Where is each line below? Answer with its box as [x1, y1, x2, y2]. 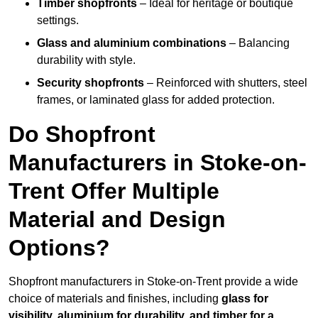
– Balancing [226, 37, 290, 50]
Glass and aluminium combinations [37, 37, 226, 50]
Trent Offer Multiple [9, 178, 219, 204]
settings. [37, 14, 79, 27]
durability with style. [37, 54, 136, 67]
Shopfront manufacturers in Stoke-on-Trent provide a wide [9, 275, 298, 288]
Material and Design [9, 207, 226, 233]
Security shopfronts [37, 77, 144, 89]
